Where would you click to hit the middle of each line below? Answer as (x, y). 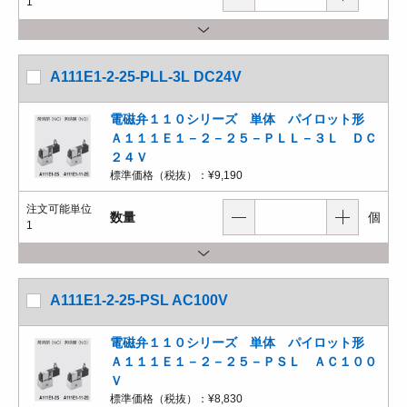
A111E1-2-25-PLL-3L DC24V (146, 77)
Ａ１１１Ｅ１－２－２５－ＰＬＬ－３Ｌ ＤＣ (243, 138)
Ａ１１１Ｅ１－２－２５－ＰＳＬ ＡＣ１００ (243, 362)
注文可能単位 (59, 209)
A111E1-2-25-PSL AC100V (139, 300)
